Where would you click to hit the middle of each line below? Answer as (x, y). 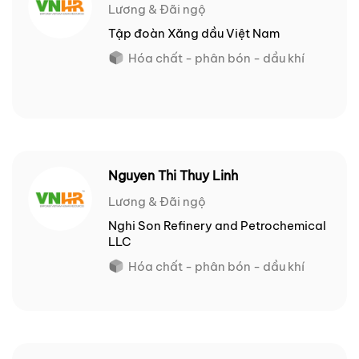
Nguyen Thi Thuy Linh (173, 176)
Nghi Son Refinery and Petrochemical (217, 226)
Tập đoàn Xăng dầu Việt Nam (194, 34)
